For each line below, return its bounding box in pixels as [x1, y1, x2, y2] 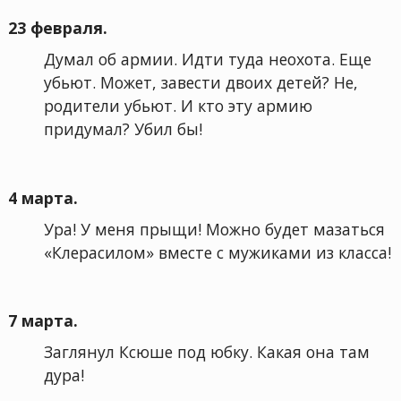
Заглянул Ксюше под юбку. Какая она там [43, 341, 370, 363]
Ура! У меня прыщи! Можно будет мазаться [43, 218, 385, 240]
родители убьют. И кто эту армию [43, 95, 312, 117]
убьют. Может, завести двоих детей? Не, [43, 72, 358, 94]
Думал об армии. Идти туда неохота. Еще [43, 48, 371, 71]
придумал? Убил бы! [43, 118, 202, 141]
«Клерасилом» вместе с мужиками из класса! [43, 241, 391, 263]
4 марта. [7, 186, 78, 209]
